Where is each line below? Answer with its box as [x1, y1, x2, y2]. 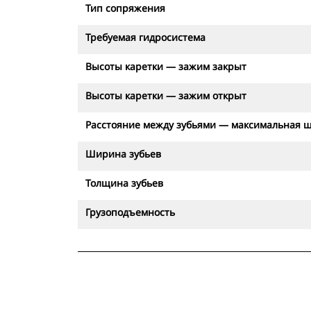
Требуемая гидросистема [85, 31, 205, 44]
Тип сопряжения [85, 1, 165, 15]
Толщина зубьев [85, 176, 163, 190]
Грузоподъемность [85, 205, 175, 219]
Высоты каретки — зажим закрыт [85, 60, 246, 73]
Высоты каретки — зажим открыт [85, 89, 246, 102]
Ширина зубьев [85, 147, 161, 160]
